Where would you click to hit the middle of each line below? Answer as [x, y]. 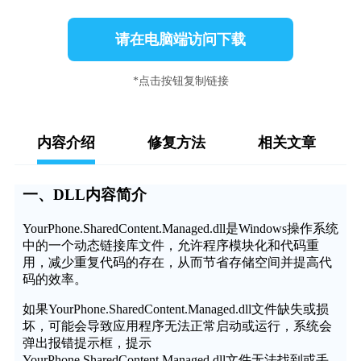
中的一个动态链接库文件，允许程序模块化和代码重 [170, 245]
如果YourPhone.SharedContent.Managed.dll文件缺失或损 [175, 309]
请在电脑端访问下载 [180, 40]
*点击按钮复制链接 [180, 81]
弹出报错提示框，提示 [87, 342]
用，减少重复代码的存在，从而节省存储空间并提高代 [177, 262]
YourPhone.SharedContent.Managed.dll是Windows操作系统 [180, 228]
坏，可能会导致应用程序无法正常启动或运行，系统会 [177, 326]
